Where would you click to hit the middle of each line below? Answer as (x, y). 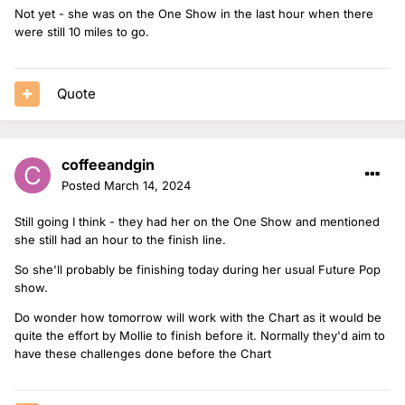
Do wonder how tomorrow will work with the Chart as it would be (198, 317)
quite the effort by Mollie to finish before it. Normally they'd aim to (200, 335)
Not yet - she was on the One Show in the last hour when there (194, 13)
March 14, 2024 (147, 185)
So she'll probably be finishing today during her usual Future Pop (198, 269)
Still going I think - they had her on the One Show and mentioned (197, 221)
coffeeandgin (108, 164)
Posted (83, 185)
